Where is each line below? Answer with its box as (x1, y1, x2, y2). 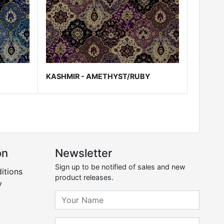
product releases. (55, 173, 114, 182)
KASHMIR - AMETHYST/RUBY (46, 72, 150, 81)
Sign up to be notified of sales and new (55, 162, 186, 171)
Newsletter (55, 146, 112, 160)
